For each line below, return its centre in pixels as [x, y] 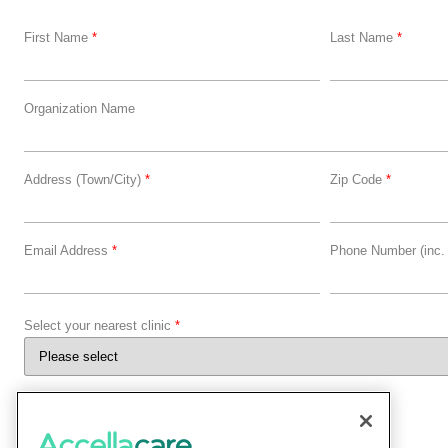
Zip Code [357, 180]
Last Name [363, 38]
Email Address [68, 251]
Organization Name [79, 109]
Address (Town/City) [84, 180]
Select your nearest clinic [99, 326]
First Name [58, 38]
